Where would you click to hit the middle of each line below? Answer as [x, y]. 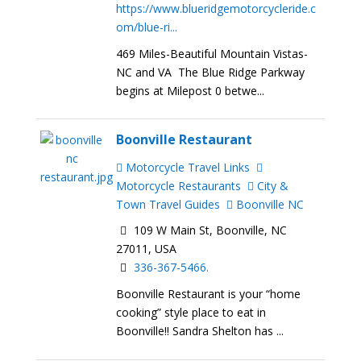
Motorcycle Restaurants [179, 185]
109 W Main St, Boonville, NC [209, 230]
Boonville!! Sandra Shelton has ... [200, 331]
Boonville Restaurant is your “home [209, 294]
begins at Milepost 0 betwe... [191, 90]
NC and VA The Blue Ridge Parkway [211, 72]
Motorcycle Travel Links [187, 167]
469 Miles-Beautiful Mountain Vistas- [212, 53]
